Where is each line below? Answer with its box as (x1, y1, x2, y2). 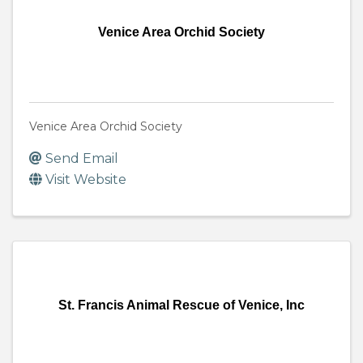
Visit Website (45, 172, 126, 188)
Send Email (45, 151, 118, 167)
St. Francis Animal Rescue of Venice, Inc (58, 298, 305, 313)
